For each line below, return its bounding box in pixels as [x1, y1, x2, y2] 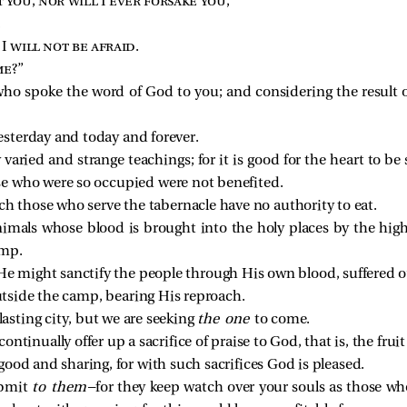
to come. [253, 312, 311, 327]
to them [31, 380, 86, 395]
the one [197, 312, 254, 327]
